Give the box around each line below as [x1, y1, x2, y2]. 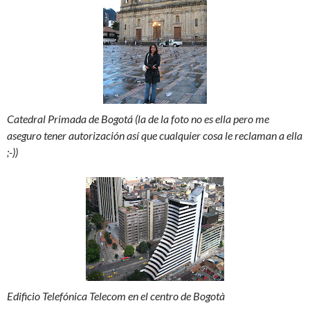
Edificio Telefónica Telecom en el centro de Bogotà [7, 289, 225, 302]
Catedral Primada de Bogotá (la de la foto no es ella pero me [7, 112, 269, 125]
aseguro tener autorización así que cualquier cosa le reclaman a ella [7, 129, 302, 142]
